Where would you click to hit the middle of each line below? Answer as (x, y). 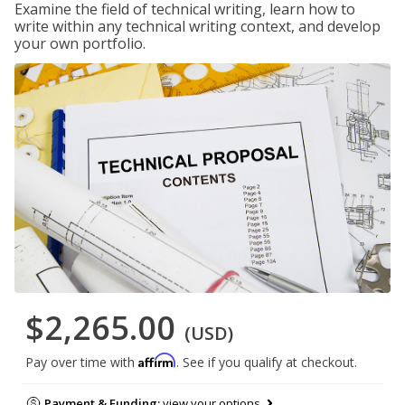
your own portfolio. (80, 43)
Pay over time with (82, 363)
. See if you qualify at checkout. (267, 363)
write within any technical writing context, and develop (198, 26)
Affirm (157, 361)
